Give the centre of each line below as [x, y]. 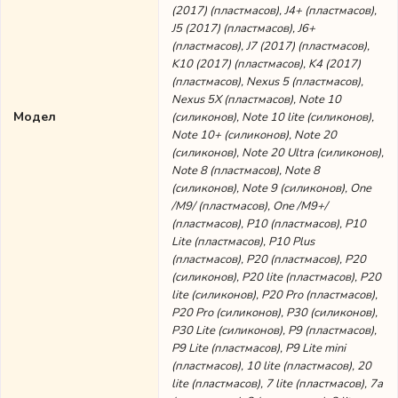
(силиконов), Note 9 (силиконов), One [271, 188]
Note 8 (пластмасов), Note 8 [246, 171]
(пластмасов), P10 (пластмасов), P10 [269, 224]
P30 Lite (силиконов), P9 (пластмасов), [274, 330]
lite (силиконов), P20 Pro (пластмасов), [275, 295]
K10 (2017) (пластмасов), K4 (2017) [266, 64]
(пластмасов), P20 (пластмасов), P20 [269, 259]
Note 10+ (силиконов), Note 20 [254, 135]
